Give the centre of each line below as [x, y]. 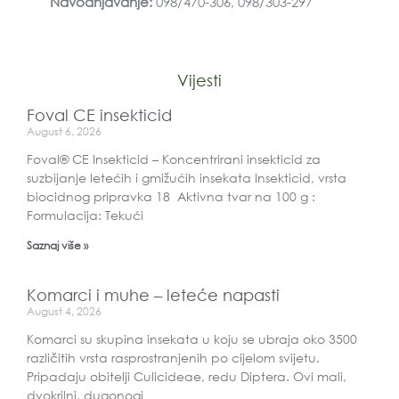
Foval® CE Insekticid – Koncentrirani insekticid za [174, 159]
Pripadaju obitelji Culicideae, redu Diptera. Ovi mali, [187, 376]
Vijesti [199, 80]
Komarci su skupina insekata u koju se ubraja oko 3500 [192, 338]
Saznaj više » [57, 245]
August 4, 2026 [64, 311]
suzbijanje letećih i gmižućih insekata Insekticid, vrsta [187, 177]
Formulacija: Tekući [85, 215]
